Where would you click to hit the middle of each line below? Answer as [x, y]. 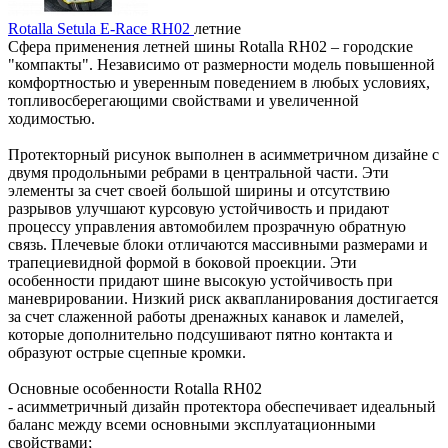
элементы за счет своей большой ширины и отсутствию [199, 190]
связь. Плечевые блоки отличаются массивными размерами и [218, 244]
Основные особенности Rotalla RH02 [135, 388]
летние [217, 28]
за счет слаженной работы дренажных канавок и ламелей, [206, 316]
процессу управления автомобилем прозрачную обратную [207, 226]
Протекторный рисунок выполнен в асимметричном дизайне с [223, 154]
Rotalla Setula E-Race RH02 [101, 28]
